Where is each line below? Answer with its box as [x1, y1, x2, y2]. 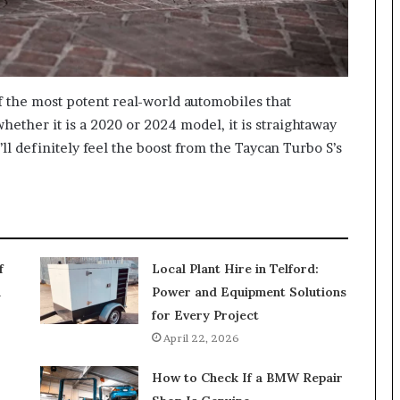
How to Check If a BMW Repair [151, 370, 343, 387]
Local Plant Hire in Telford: [151, 261, 319, 278]
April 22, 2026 [162, 331, 239, 346]
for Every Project [151, 307, 259, 324]
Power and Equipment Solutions [151, 284, 346, 301]
